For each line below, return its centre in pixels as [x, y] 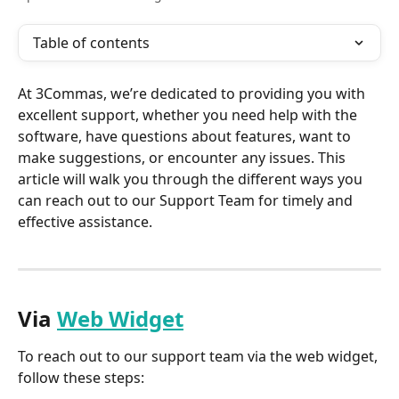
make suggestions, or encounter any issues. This [183, 158]
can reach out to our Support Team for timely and [187, 200]
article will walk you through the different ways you [192, 179]
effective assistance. [85, 222]
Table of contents [91, 43]
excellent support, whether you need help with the [189, 115]
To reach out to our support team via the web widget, [199, 356]
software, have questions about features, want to [186, 136]
